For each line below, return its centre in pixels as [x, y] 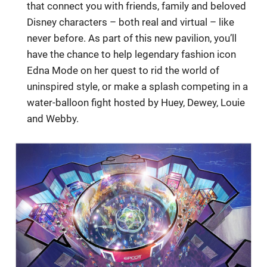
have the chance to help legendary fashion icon [132, 55]
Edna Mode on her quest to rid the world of [123, 71]
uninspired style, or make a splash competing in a [138, 87]
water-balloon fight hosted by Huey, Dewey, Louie [136, 103]
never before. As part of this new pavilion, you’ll [132, 38]
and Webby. [53, 119]
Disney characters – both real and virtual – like [131, 22]
